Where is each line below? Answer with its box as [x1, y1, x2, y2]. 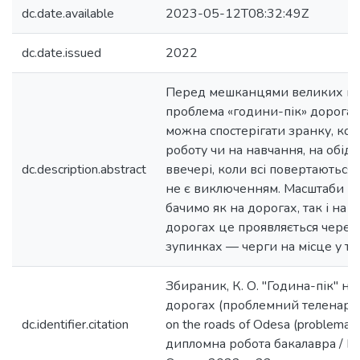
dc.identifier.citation [22, 316, 129, 333]
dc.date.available [22, 5, 114, 22]
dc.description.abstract [22, 161, 146, 178]
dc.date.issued [22, 44, 101, 62]
